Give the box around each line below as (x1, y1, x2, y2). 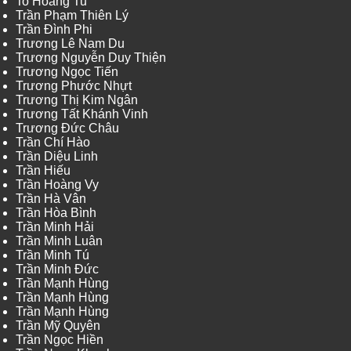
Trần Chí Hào (16, 136, 90, 150)
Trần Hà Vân (16, 192, 86, 206)
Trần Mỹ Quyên (16, 319, 100, 333)
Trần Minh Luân (16, 234, 103, 248)
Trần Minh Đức (16, 262, 99, 277)
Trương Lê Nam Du (16, 37, 125, 51)
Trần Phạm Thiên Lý (16, 9, 128, 23)
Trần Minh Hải (16, 220, 94, 234)
